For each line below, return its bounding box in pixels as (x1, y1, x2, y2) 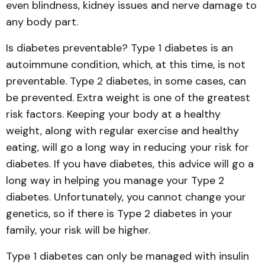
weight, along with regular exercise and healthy (6, 124, 239, 138)
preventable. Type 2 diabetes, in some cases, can (6, 74, 246, 88)
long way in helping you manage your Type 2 (6, 173, 224, 188)
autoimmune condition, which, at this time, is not (6, 57, 245, 72)
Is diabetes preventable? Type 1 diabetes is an (6, 41, 233, 55)
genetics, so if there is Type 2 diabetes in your (6, 206, 232, 221)
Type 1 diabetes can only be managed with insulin (6, 249, 249, 263)
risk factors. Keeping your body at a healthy (6, 107, 221, 121)
